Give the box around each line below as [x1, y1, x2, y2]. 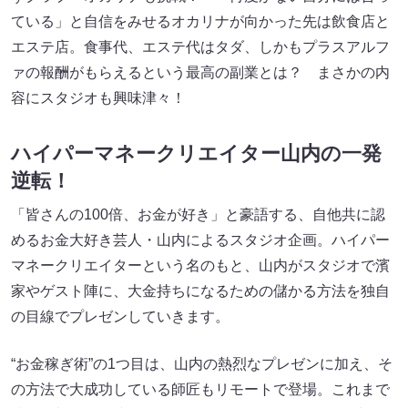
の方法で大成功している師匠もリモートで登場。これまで [11, 381, 390, 397]
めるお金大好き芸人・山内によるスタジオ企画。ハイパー [11, 231, 390, 248]
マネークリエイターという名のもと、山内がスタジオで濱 [11, 257, 390, 273]
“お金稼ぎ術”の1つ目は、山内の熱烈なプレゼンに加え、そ [11, 355, 393, 372]
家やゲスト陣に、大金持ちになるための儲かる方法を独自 [11, 282, 390, 299]
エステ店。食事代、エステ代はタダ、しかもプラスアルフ [11, 38, 390, 55]
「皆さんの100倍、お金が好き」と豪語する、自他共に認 [11, 206, 385, 222]
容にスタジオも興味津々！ [11, 89, 186, 106]
